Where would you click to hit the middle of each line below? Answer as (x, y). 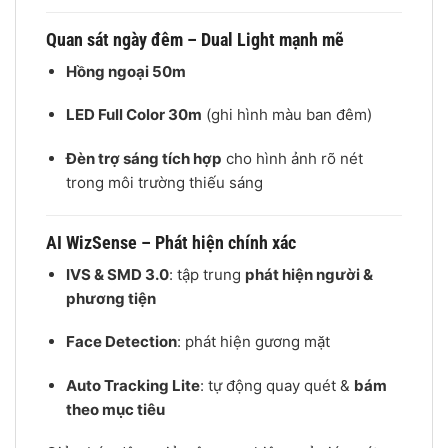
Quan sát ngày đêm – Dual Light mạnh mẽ (195, 39)
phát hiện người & (308, 274)
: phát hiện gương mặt (253, 342)
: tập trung (206, 274)
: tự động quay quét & (276, 385)
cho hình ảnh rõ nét (292, 158)
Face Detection (121, 342)
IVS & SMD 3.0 (117, 274)
